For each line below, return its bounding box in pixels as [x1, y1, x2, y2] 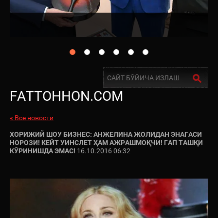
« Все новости [10, 113, 54, 122]
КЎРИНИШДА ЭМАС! [10, 146, 75, 155]
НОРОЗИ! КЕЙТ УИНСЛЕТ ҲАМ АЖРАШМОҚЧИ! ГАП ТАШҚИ [10, 138, 203, 146]
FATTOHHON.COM [10, 88, 123, 104]
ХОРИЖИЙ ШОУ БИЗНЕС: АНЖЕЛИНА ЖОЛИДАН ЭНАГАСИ [10, 130, 202, 138]
